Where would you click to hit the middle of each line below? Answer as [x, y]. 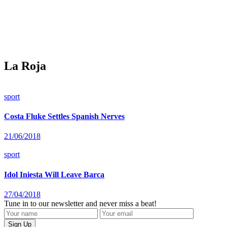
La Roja [25, 66]
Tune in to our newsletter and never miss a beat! [80, 203]
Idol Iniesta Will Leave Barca [54, 174]
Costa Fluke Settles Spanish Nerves [64, 117]
